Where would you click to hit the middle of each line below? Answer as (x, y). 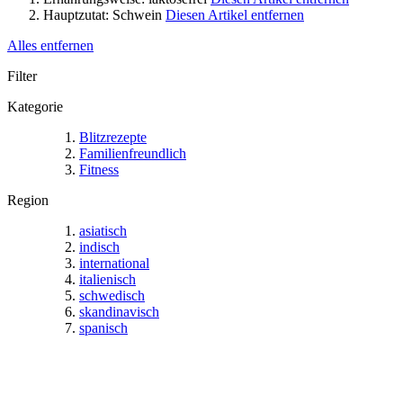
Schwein (137, 14)
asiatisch (103, 230)
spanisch (103, 327)
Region (28, 200)
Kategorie (35, 106)
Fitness (99, 169)
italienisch (107, 279)
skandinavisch (119, 311)
